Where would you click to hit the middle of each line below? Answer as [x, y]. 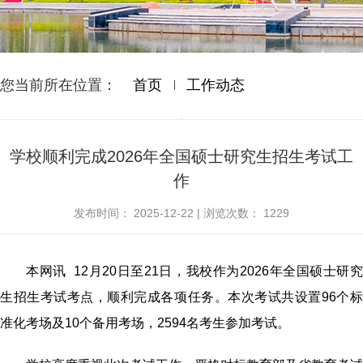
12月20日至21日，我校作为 [156, 271]
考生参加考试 [238, 323]
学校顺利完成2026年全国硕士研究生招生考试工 [181, 156]
